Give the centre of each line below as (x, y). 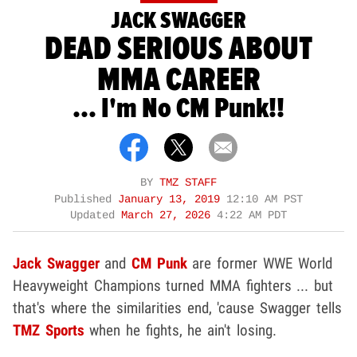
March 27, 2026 (169, 215)
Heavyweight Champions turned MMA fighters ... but (173, 285)
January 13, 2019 (172, 199)
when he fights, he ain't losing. (180, 330)
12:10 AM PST (265, 199)
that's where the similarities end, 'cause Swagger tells (177, 308)
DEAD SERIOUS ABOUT (178, 49)
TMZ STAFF (188, 182)
